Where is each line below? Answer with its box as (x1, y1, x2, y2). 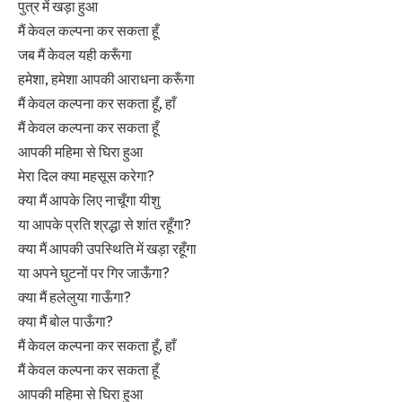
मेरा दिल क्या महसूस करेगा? (18, 166, 154, 185)
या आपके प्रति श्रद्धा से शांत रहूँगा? (18, 214, 191, 233)
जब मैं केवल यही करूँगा (18, 45, 132, 64)
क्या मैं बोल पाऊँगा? (18, 311, 113, 330)
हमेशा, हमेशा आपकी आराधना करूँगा (18, 69, 195, 88)
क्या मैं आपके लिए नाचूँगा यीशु (18, 190, 160, 209)
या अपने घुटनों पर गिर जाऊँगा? (18, 263, 170, 282)
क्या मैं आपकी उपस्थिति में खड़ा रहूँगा (18, 239, 197, 258)
